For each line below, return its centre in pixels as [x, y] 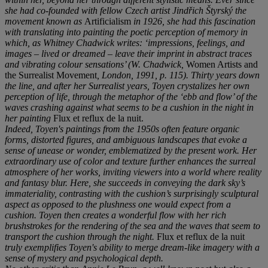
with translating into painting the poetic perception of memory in [126, 32]
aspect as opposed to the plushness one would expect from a [118, 204]
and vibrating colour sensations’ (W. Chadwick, [95, 64]
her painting [28, 118]
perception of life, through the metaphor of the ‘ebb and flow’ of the [131, 96]
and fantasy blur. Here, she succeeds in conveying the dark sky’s [125, 182]
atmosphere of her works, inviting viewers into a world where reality [133, 172]
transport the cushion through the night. [81, 236]
